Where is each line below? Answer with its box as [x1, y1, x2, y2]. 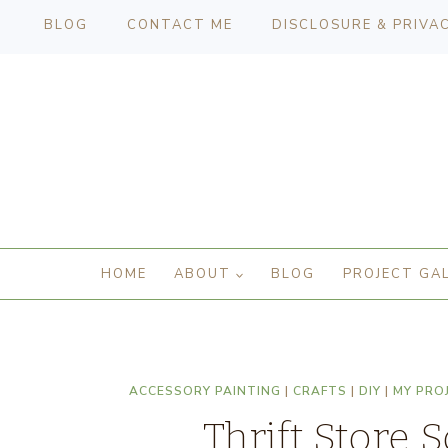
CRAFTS [293, 383, 347, 399]
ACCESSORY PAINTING [129, 383, 281, 399]
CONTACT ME [126, 16, 233, 34]
